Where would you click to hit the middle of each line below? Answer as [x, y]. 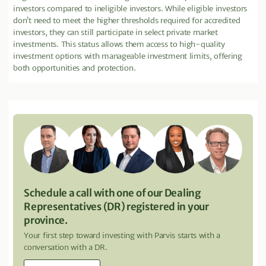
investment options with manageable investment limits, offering [128, 56]
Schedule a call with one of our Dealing [112, 193]
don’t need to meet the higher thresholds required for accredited [127, 20]
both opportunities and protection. [75, 68]
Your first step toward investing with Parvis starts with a [122, 235]
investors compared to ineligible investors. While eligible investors [130, 8]
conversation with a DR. [66, 247]
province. [46, 221]
